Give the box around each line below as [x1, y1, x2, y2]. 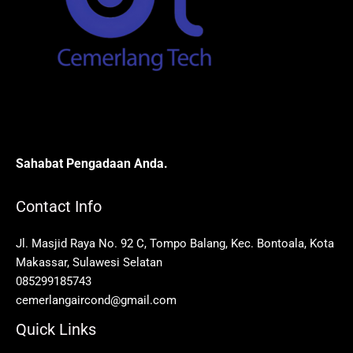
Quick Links [16, 319, 96, 339]
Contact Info [16, 196, 102, 216]
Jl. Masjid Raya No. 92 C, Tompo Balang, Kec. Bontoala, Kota [16, 236, 334, 251]
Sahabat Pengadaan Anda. [16, 156, 168, 172]
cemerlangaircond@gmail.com [16, 292, 176, 307]
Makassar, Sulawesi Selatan [16, 255, 162, 269]
